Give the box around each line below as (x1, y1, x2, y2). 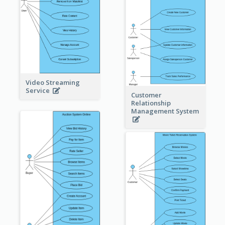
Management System (131, 106, 199, 116)
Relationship (131, 98, 171, 108)
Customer (131, 90, 162, 100)
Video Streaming (25, 77, 80, 87)
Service (25, 85, 53, 95)
